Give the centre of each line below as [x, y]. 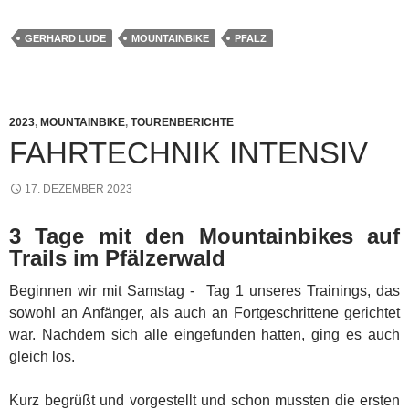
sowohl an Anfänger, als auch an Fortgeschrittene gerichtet [204, 312]
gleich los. [42, 356]
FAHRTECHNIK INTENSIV [189, 152]
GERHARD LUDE [65, 38]
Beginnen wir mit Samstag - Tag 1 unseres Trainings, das [204, 290]
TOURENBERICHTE [182, 122]
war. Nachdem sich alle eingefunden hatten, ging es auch [204, 334]
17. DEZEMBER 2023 [79, 189]
